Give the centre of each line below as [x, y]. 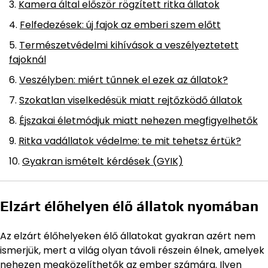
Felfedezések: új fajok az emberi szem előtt [120, 25]
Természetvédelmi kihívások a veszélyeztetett [129, 45]
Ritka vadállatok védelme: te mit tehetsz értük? [130, 141]
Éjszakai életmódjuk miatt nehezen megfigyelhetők [138, 121]
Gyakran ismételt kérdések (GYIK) [103, 162]
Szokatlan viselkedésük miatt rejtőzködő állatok [131, 100]
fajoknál [28, 60]
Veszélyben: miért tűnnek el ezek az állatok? [124, 80]
